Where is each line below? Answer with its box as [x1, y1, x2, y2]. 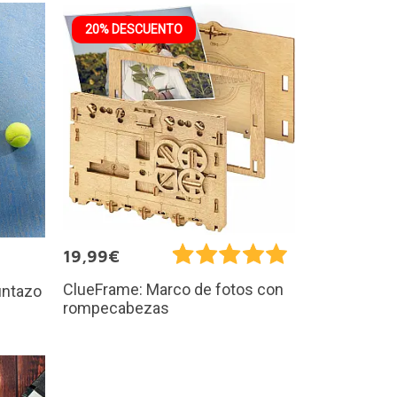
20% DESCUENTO [85, 22, 183, 37]
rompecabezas [63, 298, 169, 317]
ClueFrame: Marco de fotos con [63, 279, 284, 299]
